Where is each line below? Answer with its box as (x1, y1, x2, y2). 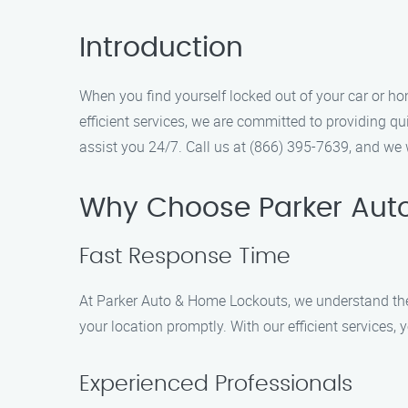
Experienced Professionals (79, 373, 352, 395)
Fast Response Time (79, 246, 291, 268)
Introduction (79, 35, 243, 62)
